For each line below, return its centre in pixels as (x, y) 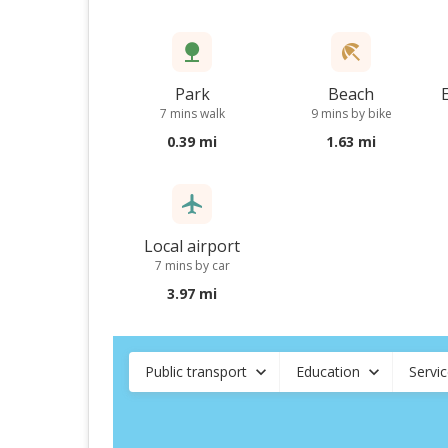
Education (328, 371)
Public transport (196, 371)
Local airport (192, 246)
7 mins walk (192, 113)
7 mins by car (192, 265)
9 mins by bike (351, 113)
